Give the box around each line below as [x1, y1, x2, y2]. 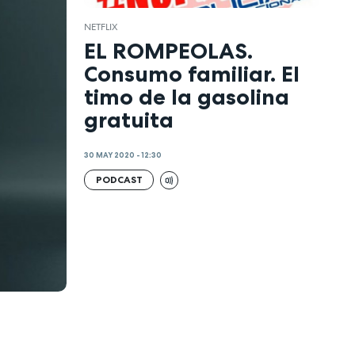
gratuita [84, 106, 174, 134]
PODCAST [95, 174, 143, 186]
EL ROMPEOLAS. [84, 37, 254, 65]
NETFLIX [84, 20, 118, 33]
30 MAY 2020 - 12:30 [84, 150, 162, 160]
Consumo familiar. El [84, 60, 300, 88]
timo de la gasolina [84, 83, 290, 111]
